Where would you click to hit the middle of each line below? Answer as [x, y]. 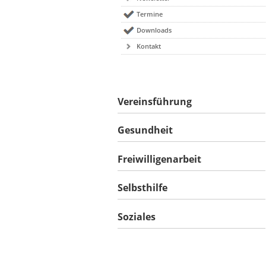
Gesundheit [145, 130]
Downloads [154, 30]
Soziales [137, 216]
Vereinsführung [155, 101]
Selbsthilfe [142, 188]
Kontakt [149, 46]
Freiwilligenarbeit [159, 159]
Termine [150, 14]
